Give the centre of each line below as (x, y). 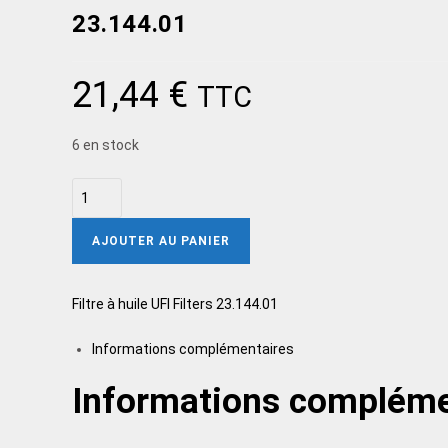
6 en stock (105, 145)
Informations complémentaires (193, 349)
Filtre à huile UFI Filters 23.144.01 (175, 304)
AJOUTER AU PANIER (161, 241)
